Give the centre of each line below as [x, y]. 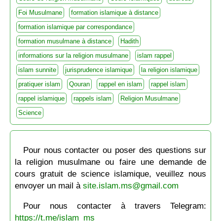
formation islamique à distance [114, 13]
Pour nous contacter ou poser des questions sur [115, 150]
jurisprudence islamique [98, 70]
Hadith [129, 41]
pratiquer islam [39, 84]
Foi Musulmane [40, 13]
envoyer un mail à [49, 185]
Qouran [79, 84]
